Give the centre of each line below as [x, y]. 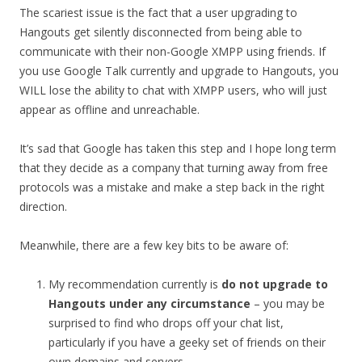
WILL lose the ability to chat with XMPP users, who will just [173, 90]
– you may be [288, 303]
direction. [43, 206]
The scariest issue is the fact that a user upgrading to [158, 13]
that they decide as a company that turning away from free [174, 168]
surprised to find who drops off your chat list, [166, 323]
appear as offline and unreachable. [109, 109]
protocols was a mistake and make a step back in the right [172, 187]
